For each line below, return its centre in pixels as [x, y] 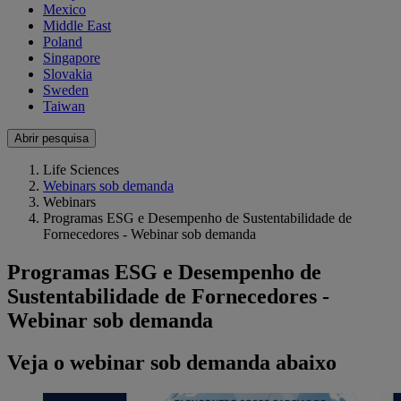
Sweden [66, 90]
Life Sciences [81, 170]
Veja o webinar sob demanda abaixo [172, 363]
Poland [63, 42]
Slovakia [68, 74]
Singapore [72, 58]
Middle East [77, 26]
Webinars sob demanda [108, 186]
